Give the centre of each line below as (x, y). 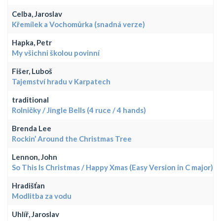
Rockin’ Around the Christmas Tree (72, 138)
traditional (30, 99)
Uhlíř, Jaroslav (36, 214)
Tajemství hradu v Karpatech (61, 81)
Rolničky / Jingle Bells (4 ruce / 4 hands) (79, 110)
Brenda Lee (32, 128)
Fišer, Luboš (32, 71)
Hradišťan (28, 185)
